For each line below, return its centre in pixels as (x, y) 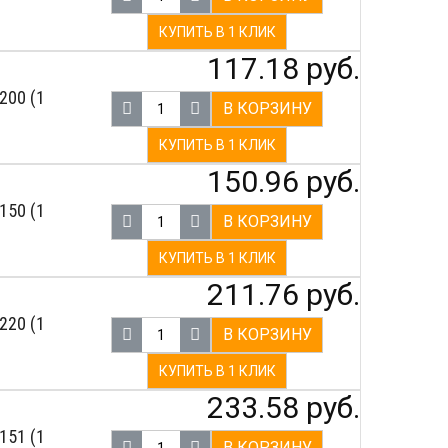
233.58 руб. (283, 407)
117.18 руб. (283, 69)
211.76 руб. (283, 295)
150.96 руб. (283, 182)
